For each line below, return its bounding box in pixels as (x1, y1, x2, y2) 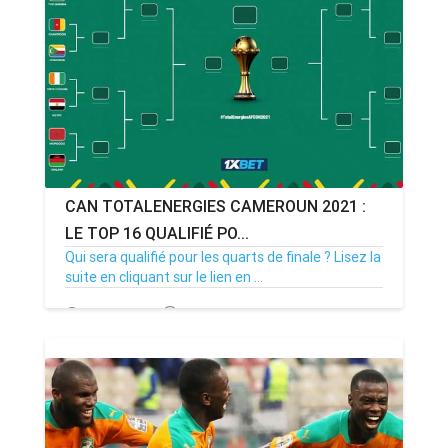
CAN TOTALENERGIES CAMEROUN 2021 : (65, 196, 366, 216)
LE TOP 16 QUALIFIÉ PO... (65, 223, 249, 243)
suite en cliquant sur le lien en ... (65, 268, 263, 286)
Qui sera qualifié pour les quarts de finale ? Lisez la (65, 248, 381, 266)
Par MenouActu (181, 305, 280, 324)
